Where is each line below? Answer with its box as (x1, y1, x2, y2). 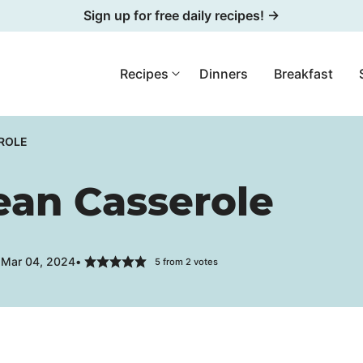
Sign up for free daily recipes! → (83, 7, 280, 23)
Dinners (199, 65, 248, 82)
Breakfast (274, 65, 333, 82)
